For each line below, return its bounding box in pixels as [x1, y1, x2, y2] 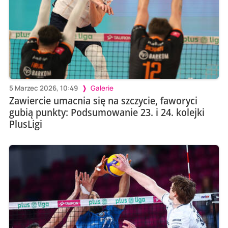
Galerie [90, 83, 113, 93]
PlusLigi [9, 117, 42, 131]
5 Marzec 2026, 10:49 [9, 83, 78, 93]
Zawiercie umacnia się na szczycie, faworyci [9, 94, 197, 108]
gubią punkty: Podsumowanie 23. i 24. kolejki [9, 105, 205, 120]
